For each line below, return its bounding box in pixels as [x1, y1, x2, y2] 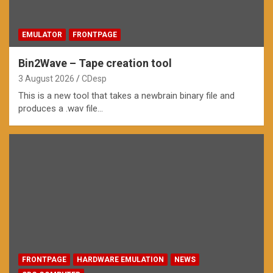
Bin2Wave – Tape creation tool [18, 56, 172, 69]
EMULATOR [22, 30, 62, 39]
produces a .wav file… [18, 102, 103, 114]
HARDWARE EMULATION [77, 255, 164, 264]
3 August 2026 [18, 73, 74, 83]
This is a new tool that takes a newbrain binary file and [18, 90, 235, 101]
